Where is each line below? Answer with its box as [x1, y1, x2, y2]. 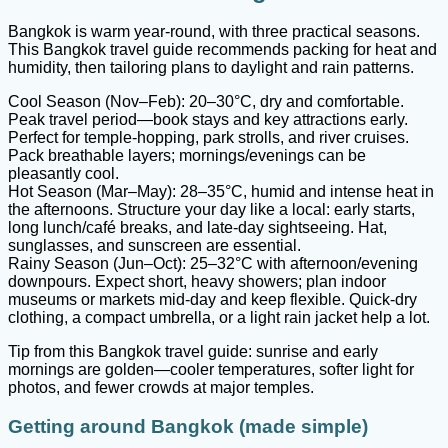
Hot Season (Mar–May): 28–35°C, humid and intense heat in [8, 183, 434, 201]
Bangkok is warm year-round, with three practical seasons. [8, 23, 420, 41]
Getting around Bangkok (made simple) [8, 416, 368, 438]
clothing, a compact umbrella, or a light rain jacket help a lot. [8, 309, 430, 327]
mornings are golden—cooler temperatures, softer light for [8, 361, 414, 379]
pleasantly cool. [8, 165, 119, 183]
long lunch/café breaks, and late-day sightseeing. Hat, [8, 219, 387, 237]
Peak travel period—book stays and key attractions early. [8, 111, 408, 129]
